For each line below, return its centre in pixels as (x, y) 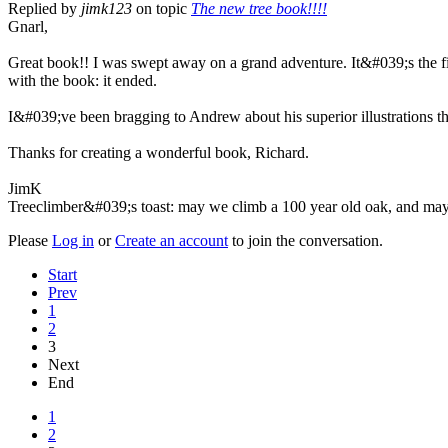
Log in (73, 240)
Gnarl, (28, 26)
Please (30, 240)
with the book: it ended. (82, 80)
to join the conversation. (305, 240)
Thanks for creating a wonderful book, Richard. (158, 152)
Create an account (171, 240)
